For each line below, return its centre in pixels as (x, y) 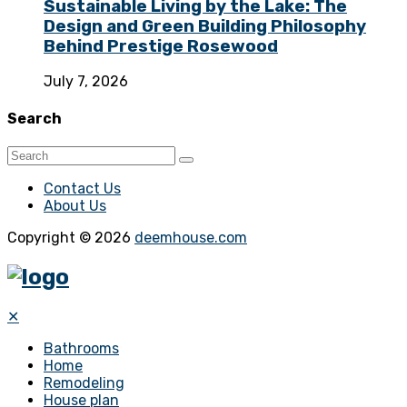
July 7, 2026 (86, 82)
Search (35, 118)
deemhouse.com (191, 237)
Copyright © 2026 (71, 237)
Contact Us (82, 188)
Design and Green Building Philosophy (205, 26)
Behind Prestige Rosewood (161, 46)
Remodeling (84, 382)
